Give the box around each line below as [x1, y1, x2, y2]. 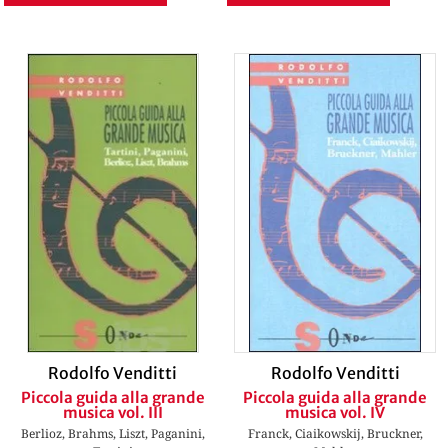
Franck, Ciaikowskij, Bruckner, [247, 425, 423, 443]
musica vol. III [62, 403, 163, 423]
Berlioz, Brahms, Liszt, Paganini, [20, 425, 205, 443]
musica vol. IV [285, 403, 386, 423]
